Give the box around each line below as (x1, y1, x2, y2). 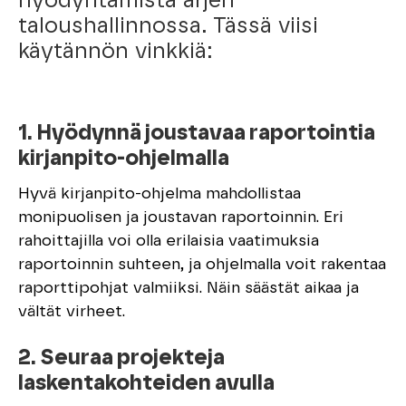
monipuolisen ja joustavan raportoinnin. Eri (18, 209, 343, 227)
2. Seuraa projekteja (18, 347, 225, 370)
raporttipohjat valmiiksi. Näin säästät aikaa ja (18, 280, 359, 297)
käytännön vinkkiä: (18, 41, 212, 63)
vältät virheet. (18, 304, 125, 321)
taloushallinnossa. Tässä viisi (18, 15, 318, 38)
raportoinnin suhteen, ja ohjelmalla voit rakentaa (18, 256, 386, 274)
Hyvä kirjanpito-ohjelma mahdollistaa (18, 186, 301, 203)
